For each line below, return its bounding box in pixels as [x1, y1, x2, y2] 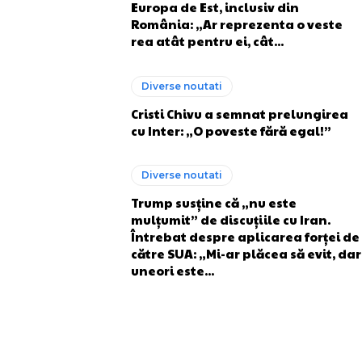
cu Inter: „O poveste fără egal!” [131, 121, 331, 139]
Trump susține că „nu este [131, 194, 297, 211]
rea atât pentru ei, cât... [131, 32, 284, 49]
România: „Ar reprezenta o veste [131, 15, 343, 32]
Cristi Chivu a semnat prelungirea [131, 104, 348, 122]
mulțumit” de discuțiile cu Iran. [131, 211, 330, 228]
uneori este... [131, 262, 214, 279]
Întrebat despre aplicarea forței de [131, 228, 360, 245]
